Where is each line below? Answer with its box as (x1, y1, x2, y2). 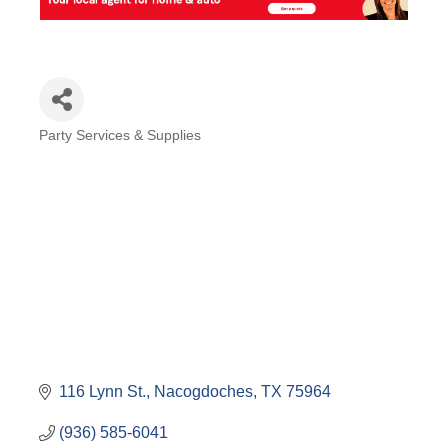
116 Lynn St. (59, 383, 146, 401)
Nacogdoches (154, 383, 253, 401)
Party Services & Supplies (39, 128, 201, 144)
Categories (38, 136, 154, 165)
